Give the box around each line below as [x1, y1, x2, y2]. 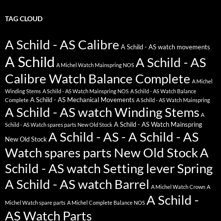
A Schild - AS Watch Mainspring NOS [42, 87, 129, 94]
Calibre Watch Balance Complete [5, 71, 190, 86]
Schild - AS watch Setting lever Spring [5, 160, 213, 176]
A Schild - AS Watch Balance [130, 87, 196, 94]
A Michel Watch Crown [151, 183, 205, 190]
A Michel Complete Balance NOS [67, 199, 145, 206]
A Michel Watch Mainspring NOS [56, 61, 134, 68]
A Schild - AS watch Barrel [5, 176, 149, 191]
